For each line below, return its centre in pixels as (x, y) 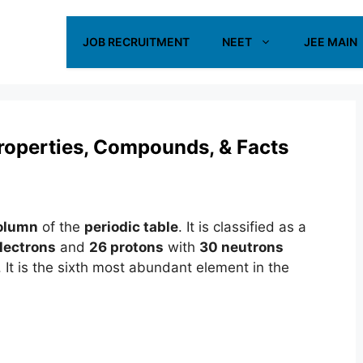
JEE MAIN (330, 42)
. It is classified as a (242, 227)
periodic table (131, 227)
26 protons (126, 247)
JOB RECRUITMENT (136, 42)
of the (61, 227)
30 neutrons (241, 247)
